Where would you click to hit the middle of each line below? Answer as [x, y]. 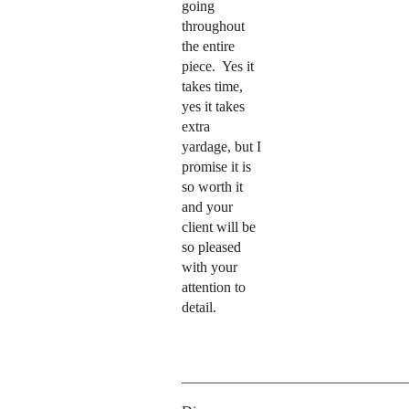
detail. [199, 308]
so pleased [211, 247]
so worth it [212, 187]
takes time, [212, 87]
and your [207, 207]
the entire [208, 47]
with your [209, 267]
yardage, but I [221, 147]
